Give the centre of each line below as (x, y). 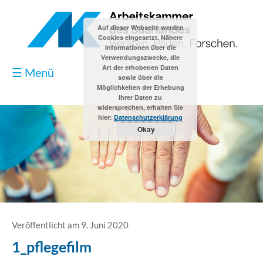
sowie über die (140, 77)
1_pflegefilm (52, 246)
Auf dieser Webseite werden (140, 27)
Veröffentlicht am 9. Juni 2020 (70, 225)
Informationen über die (140, 47)
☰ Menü (33, 73)
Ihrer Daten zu (140, 97)
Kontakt (131, 182)
